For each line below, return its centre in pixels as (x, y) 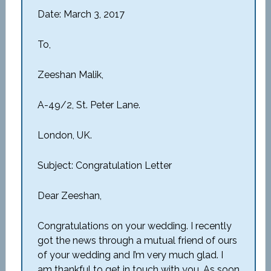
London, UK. (64, 135)
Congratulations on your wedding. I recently (134, 226)
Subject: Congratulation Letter (104, 165)
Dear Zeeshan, (69, 196)
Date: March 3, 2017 (81, 14)
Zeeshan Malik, (70, 75)
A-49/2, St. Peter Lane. (89, 105)
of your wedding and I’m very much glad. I (130, 255)
